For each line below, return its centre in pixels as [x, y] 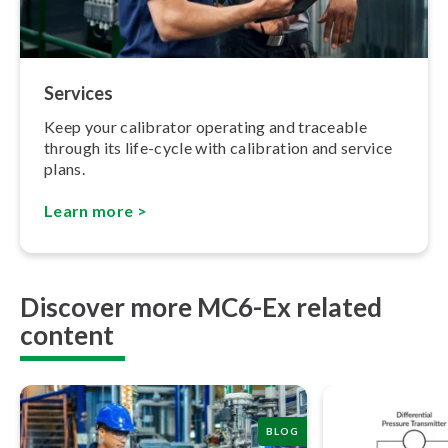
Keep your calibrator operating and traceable [206, 126]
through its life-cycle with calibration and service [218, 147]
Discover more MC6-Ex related [201, 306]
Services [78, 92]
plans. [64, 168]
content [67, 334]
